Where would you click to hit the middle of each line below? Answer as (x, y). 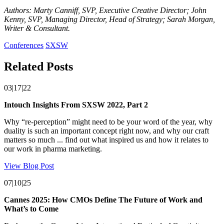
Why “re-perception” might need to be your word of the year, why (108, 121)
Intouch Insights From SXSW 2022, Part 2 (76, 104)
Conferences (24, 45)
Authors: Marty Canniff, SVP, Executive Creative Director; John (105, 10)
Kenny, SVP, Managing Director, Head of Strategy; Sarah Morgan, (109, 19)
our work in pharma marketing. (53, 148)
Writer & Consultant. (37, 28)
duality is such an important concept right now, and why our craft (106, 130)
